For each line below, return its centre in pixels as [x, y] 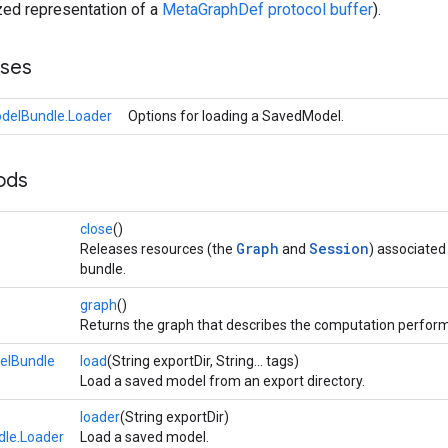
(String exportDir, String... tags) [203, 361]
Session [339, 248]
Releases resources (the [158, 249]
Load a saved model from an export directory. [222, 381]
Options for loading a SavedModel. [237, 116]
